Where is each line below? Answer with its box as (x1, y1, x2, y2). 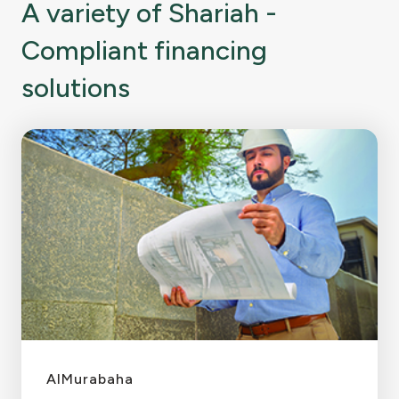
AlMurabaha (46, 370, 134, 387)
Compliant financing (21, 33, 267, 67)
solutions (21, 70, 130, 104)
